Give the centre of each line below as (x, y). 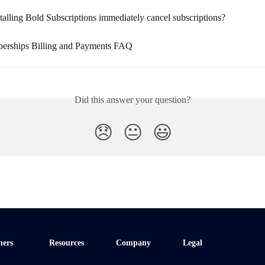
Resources (67, 243)
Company (133, 243)
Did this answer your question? (132, 100)
